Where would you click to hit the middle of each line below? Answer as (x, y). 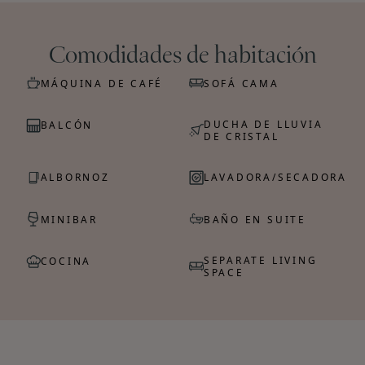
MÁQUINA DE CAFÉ (102, 83)
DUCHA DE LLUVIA (263, 123)
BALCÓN (67, 125)
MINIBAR (69, 219)
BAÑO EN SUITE (255, 219)
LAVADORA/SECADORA (275, 177)
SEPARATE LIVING (260, 259)
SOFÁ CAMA (241, 83)
